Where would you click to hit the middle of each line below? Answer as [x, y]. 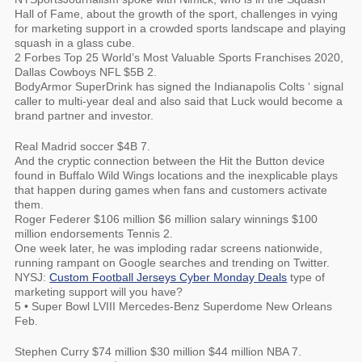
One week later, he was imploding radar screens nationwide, [169, 248]
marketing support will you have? [99, 292]
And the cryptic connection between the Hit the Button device [170, 161]
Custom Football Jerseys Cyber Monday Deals [168, 277]
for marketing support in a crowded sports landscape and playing [181, 28]
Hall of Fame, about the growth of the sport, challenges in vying [177, 14]
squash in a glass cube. [75, 43]
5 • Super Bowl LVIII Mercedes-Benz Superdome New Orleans [174, 306]
